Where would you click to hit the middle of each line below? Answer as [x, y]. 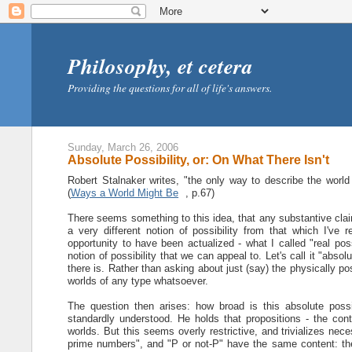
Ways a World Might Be [125, 192]
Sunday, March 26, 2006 [123, 148]
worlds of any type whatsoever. [138, 280]
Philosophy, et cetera [161, 66]
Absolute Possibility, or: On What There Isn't [199, 160]
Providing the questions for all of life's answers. [170, 88]
